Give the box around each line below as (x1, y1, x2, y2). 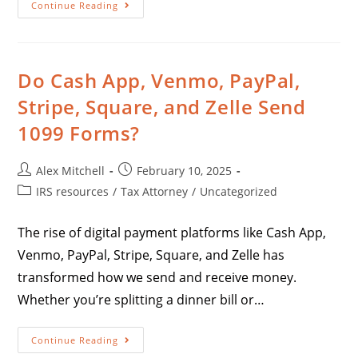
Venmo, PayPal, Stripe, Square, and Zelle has (18, 245, 285, 264)
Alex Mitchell (36, 162, 105, 178)
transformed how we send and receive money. (18, 268, 297, 286)
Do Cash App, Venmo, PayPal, (18, 66, 300, 93)
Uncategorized (200, 183, 278, 199)
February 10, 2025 (137, 162, 233, 178)
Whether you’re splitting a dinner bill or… (18, 290, 265, 308)
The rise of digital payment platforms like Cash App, (18, 223, 327, 241)
